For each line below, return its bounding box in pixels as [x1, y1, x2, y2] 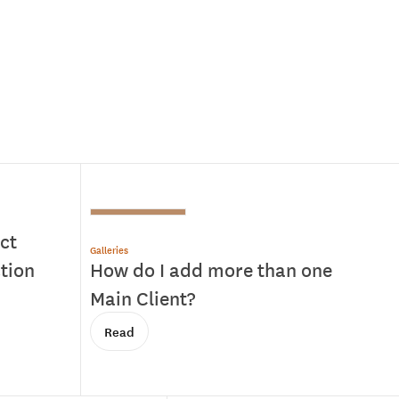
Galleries [89, 240, 128, 257]
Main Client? [89, 283, 195, 311]
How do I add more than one [89, 255, 332, 282]
